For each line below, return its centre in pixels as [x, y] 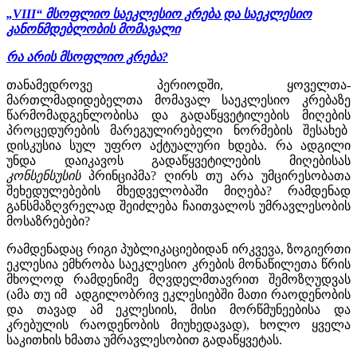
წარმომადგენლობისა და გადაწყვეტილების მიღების [178, 115]
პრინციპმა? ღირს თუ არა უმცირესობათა [220, 175]
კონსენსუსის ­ [47, 175]
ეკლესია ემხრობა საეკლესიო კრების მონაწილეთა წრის [178, 264]
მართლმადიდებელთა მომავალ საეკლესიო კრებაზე [178, 100]
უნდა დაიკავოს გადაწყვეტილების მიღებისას [178, 160]
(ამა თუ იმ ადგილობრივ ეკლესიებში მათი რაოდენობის [178, 294]
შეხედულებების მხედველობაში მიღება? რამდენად [178, 190]
